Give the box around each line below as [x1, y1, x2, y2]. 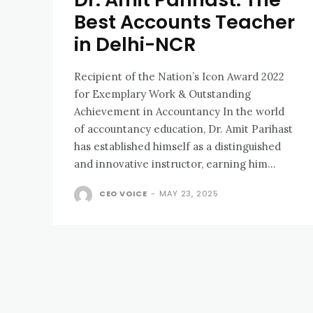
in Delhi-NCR [74, 31, 196, 57]
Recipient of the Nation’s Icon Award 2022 [74, 69, 284, 83]
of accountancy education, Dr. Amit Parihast [74, 122, 293, 136]
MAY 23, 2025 [159, 187, 219, 199]
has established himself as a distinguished [74, 139, 281, 153]
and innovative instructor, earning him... [74, 156, 276, 170]
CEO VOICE [99, 187, 148, 199]
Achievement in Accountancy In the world [74, 104, 223, 118]
